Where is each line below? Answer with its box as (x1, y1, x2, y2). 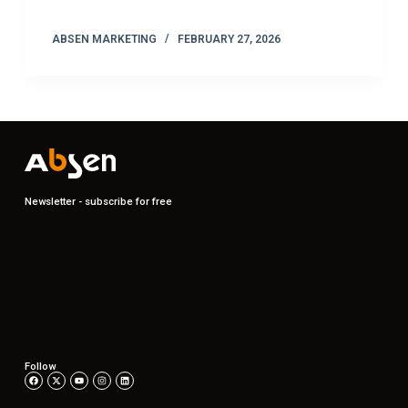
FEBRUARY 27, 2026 (177, 33, 280, 46)
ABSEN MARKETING (51, 33, 157, 46)
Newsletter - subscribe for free (24, 196, 172, 209)
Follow (24, 361, 56, 373)
